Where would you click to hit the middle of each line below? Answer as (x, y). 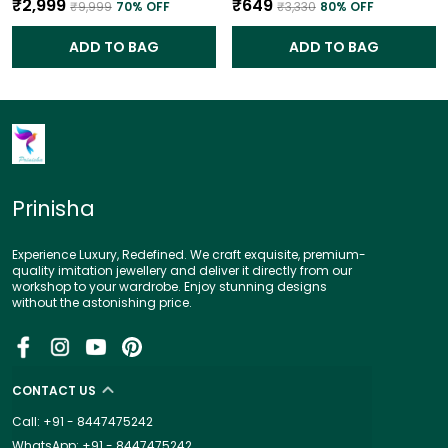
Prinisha (53, 208)
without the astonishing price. (102, 302)
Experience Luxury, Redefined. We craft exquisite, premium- (189, 254)
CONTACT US (54, 390)
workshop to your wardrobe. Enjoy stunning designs (169, 286)
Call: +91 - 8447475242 (82, 421)
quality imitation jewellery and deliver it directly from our (182, 270)
